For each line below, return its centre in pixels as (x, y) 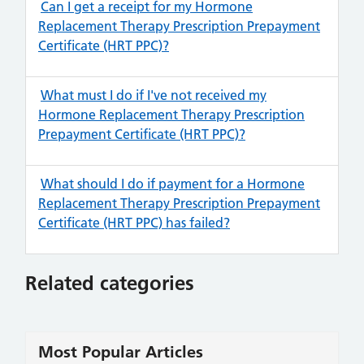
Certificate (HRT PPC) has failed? (134, 223)
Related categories (110, 283)
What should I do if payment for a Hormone (173, 184)
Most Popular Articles (121, 352)
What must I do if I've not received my (154, 95)
